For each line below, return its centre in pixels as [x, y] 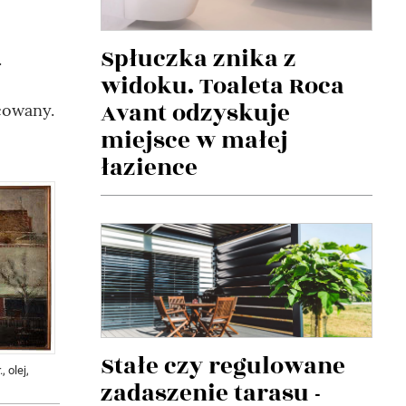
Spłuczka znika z [198, 58]
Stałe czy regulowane [223, 367]
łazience [149, 167]
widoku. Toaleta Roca [222, 86]
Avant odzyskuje [195, 113]
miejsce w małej [194, 140]
